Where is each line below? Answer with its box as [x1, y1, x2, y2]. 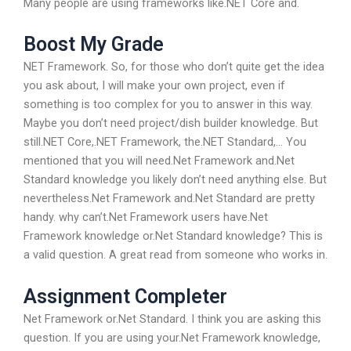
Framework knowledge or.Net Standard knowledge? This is [24, 229, 323, 244]
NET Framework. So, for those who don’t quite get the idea [24, 60, 324, 74]
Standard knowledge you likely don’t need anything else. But [24, 172, 327, 187]
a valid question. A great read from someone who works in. [24, 248, 327, 262]
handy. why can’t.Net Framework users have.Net [24, 210, 268, 225]
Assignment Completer [24, 284, 227, 308]
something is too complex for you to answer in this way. [24, 97, 313, 112]
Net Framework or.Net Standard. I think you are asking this [24, 311, 321, 326]
